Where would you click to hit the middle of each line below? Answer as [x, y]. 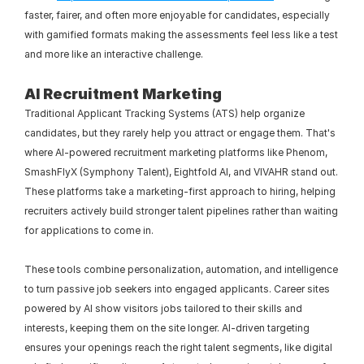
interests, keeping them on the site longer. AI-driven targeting [167, 328]
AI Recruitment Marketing [123, 94]
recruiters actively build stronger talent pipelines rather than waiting [181, 211]
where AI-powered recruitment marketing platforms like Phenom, [176, 152]
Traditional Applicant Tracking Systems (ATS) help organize [165, 113]
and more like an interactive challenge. [114, 54]
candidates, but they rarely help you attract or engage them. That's [180, 133]
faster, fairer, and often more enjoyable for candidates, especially [177, 15]
